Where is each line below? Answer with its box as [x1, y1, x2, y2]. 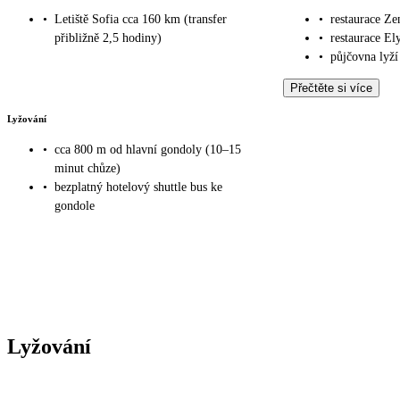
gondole [54, 199, 95, 213]
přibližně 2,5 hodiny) [54, 30, 162, 45]
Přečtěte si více [289, 80, 372, 95]
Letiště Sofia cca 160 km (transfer [54, 12, 227, 26]
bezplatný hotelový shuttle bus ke [54, 180, 222, 195]
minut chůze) [54, 162, 121, 176]
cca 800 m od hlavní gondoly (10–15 [54, 143, 241, 157]
